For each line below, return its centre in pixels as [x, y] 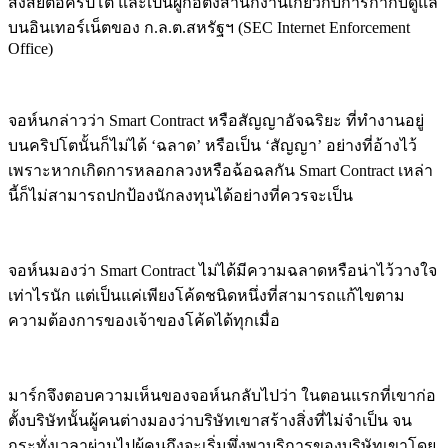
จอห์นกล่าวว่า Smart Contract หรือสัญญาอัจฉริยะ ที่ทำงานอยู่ [216, 120]
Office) [32, 48]
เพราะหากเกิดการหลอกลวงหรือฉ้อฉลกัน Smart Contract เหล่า [220, 170]
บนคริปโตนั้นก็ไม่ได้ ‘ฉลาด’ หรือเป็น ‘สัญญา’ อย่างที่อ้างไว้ [212, 145]
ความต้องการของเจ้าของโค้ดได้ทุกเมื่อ [144, 320]
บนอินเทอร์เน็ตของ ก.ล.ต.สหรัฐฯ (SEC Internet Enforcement [209, 27]
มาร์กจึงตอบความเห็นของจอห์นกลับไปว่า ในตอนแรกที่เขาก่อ [222, 395]
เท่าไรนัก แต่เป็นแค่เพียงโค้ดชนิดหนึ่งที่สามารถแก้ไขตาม [206, 295]
